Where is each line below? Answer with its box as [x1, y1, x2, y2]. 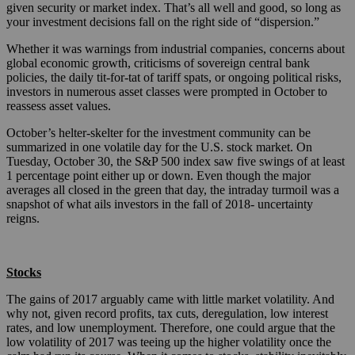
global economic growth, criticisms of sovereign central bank [6, 56, 310, 71]
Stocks [6, 265, 41, 280]
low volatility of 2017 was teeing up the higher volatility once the [6, 335, 331, 349]
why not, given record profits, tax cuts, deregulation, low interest [6, 307, 328, 321]
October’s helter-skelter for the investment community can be [6, 126, 311, 140]
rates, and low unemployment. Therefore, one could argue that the [6, 321, 335, 335]
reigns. [6, 212, 40, 226]
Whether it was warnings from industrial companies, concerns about [6, 42, 345, 56]
